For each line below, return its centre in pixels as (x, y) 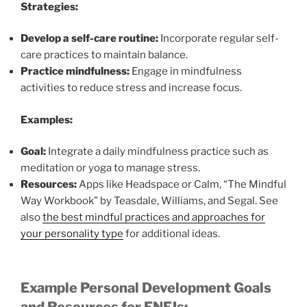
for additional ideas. (172, 234)
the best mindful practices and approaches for (154, 217)
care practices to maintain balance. (104, 55)
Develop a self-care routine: (89, 38)
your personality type (72, 234)
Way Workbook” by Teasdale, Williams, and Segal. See (149, 201)
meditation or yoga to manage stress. (110, 168)
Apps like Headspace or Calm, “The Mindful (182, 184)
